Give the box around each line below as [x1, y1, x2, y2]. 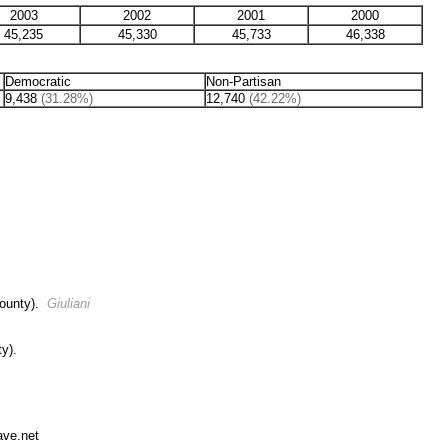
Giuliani [47, 296, 90, 311]
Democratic [5, 74, 71, 89]
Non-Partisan [206, 74, 281, 89]
